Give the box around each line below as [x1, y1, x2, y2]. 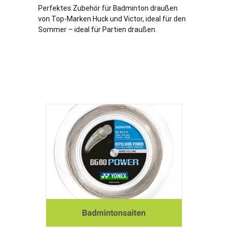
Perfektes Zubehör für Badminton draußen [38, 4, 178, 13]
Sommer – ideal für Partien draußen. [38, 25, 157, 34]
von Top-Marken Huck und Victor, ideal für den [38, 15, 186, 23]
